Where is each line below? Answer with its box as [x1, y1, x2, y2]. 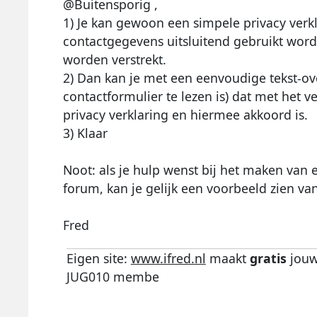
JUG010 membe [66, 268, 159, 286]
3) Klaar [62, 125, 108, 142]
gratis [249, 250, 287, 267]
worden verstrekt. [62, 51, 166, 69]
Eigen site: [66, 250, 131, 267]
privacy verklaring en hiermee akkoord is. [62, 106, 308, 124]
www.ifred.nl [130, 250, 206, 267]
